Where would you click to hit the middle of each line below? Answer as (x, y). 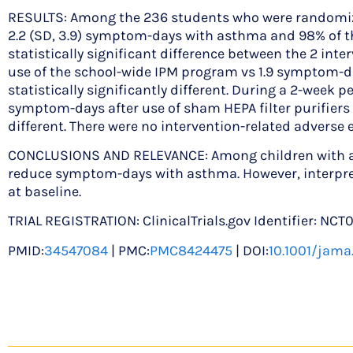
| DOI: (251, 250)
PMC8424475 (191, 250)
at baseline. (45, 192)
